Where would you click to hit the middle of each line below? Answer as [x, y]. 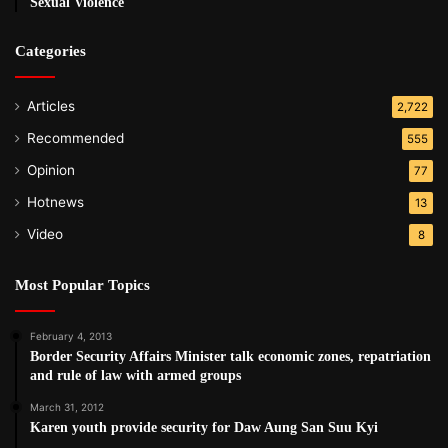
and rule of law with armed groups [135, 376]
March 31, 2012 [67, 407]
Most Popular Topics [82, 285]
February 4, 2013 [71, 336]
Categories [50, 51]
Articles [51, 106]
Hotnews [55, 202]
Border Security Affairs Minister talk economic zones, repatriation [230, 357]
